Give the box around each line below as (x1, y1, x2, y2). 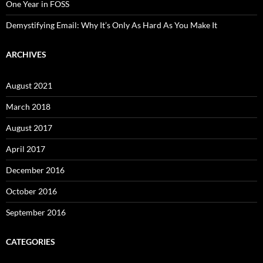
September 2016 (6, 207, 66, 217)
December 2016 (6, 165, 65, 175)
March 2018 (6, 102, 50, 112)
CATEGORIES (6, 237, 55, 247)
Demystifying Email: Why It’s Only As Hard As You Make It (6, 20, 217, 30)
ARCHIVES (6, 49, 46, 59)
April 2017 (6, 144, 45, 154)
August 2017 (6, 123, 52, 133)
